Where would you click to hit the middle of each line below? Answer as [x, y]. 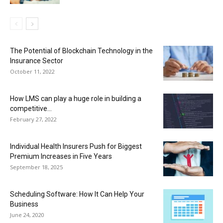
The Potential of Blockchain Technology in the [81, 51]
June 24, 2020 [27, 215]
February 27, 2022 [33, 119]
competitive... [31, 109]
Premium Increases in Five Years [61, 156]
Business [24, 204]
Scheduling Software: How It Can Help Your [77, 194]
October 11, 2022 [32, 71]
